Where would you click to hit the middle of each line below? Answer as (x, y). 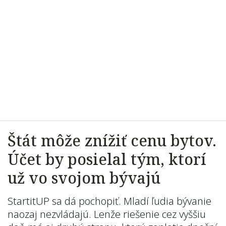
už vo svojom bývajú (84, 178)
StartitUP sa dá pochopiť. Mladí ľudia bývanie (109, 201)
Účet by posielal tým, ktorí (107, 159)
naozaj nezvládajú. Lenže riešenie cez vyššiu (107, 214)
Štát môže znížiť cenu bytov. (112, 140)
